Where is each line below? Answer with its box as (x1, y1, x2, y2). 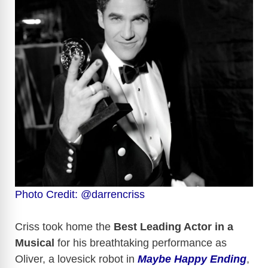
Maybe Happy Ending (138, 252, 246, 265)
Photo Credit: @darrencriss (15, 188, 145, 200)
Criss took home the (15, 220, 114, 233)
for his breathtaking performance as (54, 236, 227, 249)
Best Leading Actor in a (114, 220, 233, 233)
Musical (15, 236, 54, 249)
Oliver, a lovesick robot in (15, 252, 138, 265)
